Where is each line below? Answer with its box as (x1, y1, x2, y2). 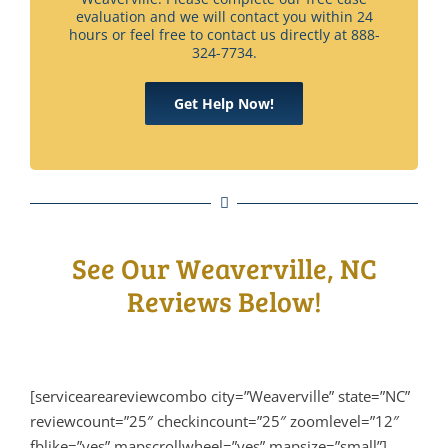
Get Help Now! (174, 94, 274, 113)
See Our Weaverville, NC (71, 248, 377, 287)
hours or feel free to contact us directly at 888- (68, 25, 380, 44)
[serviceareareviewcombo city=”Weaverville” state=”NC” (30, 385, 410, 406)
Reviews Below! (126, 281, 322, 320)
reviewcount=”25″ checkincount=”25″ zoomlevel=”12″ (30, 410, 399, 431)
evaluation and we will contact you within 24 (75, 7, 373, 26)
